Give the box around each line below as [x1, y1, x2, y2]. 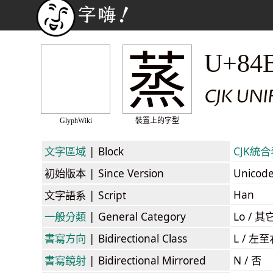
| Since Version [86, 165, 164, 180]
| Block [86, 143, 124, 158]
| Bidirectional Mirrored [86, 252, 206, 268]
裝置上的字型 [135, 116, 179, 125]
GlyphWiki [59, 116, 92, 125]
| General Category [86, 208, 186, 224]
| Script [86, 187, 126, 202]
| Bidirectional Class [86, 230, 187, 246]
